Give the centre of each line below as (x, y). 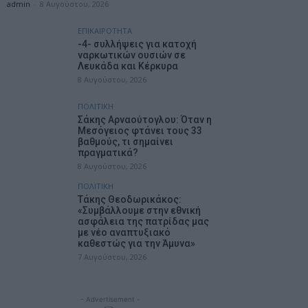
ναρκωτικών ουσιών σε (132, 55)
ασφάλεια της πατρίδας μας (143, 221)
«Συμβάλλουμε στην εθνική (139, 210)
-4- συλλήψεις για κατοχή (137, 44)
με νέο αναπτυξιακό (124, 232)
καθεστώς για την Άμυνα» (136, 243)
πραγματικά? (108, 153)
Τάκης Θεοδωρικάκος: (130, 199)
